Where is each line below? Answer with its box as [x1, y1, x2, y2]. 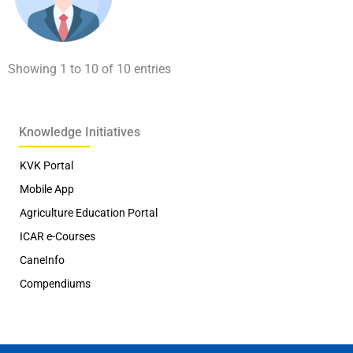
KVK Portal [20, 159, 73, 172]
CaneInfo [20, 254, 65, 266]
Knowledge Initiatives [19, 124, 140, 139]
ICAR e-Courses [20, 230, 95, 243]
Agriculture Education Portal [20, 206, 158, 219]
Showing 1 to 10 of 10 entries [8, 61, 171, 76]
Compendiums [20, 277, 91, 290]
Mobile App [20, 183, 74, 195]
